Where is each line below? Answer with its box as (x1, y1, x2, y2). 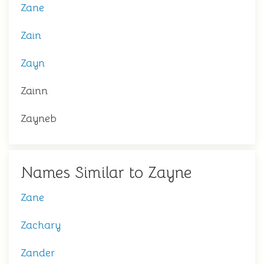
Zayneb (21, 112, 57, 125)
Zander (21, 246, 55, 259)
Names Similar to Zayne (21, 163, 192, 183)
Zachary (21, 219, 61, 232)
